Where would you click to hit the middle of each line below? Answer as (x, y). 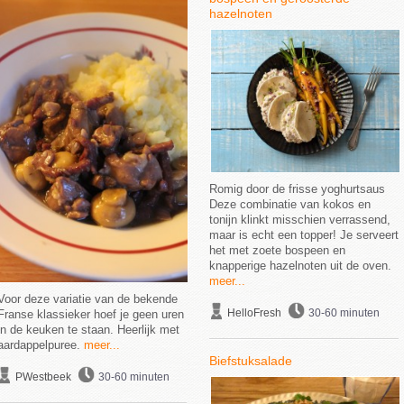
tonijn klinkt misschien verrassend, (299, 220)
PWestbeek (43, 377)
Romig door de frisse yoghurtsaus (297, 189)
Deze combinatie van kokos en (289, 204)
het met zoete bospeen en (277, 250)
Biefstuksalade (250, 361)
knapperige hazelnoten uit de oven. (300, 266)
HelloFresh (254, 313)
